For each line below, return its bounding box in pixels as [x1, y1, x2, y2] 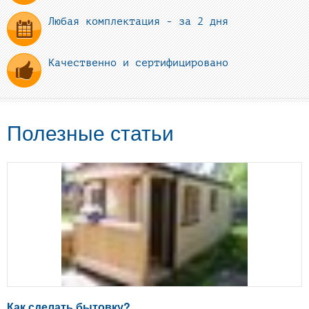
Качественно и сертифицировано [48, 57, 228, 70]
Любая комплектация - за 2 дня [48, 16, 228, 28]
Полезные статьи [7, 122, 174, 146]
